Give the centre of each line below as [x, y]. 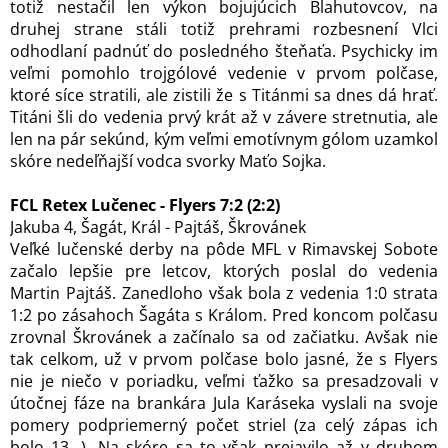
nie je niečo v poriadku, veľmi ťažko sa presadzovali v [224, 381]
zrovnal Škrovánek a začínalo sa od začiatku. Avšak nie [224, 337]
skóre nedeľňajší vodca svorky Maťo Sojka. [168, 161]
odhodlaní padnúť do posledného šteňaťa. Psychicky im [224, 51]
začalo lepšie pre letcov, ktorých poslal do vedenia [224, 271]
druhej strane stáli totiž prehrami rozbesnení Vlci [224, 29]
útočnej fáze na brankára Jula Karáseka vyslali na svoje [224, 403]
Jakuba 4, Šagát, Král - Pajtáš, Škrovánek [158, 227]
